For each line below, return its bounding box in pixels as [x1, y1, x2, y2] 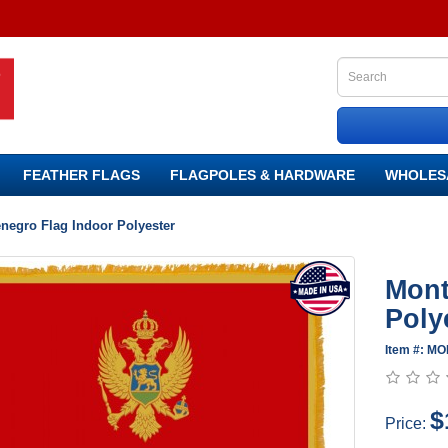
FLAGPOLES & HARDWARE [170, 167, 355, 183]
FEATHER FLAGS [23, 167, 140, 183]
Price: [385, 414, 431, 432]
